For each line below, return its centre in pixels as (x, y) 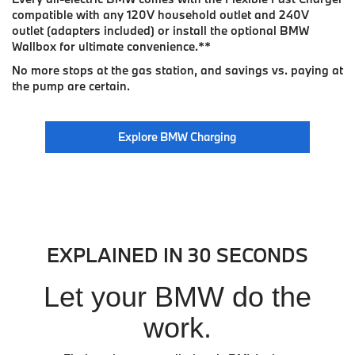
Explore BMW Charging (177, 136)
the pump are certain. (71, 86)
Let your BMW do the (177, 296)
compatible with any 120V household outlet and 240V (160, 14)
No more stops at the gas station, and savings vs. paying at (177, 70)
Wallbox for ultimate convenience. (105, 46)
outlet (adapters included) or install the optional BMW (160, 30)
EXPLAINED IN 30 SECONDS (177, 254)
